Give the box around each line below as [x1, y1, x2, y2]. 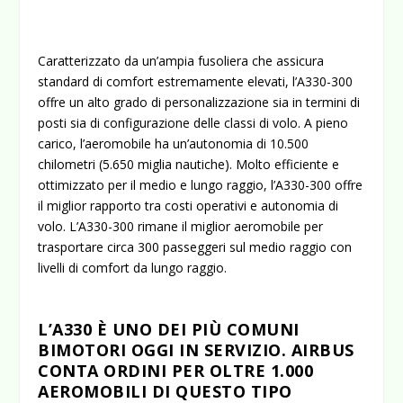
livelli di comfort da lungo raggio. [38, 259, 228, 277]
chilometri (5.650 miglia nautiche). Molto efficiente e [38, 156, 340, 174]
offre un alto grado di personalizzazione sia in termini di [38, 94, 361, 112]
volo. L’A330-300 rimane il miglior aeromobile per [38, 218, 324, 236]
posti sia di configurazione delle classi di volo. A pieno [38, 114, 349, 132]
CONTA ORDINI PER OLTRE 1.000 [38, 359, 314, 381]
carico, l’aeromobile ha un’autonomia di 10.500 [38, 135, 309, 153]
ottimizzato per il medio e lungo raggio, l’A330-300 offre [38, 176, 363, 194]
